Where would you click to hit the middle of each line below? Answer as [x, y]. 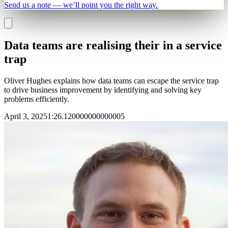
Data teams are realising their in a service [113, 45]
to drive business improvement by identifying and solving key [103, 90]
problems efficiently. [37, 99]
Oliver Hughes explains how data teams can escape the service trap [111, 80]
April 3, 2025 [26, 116]
